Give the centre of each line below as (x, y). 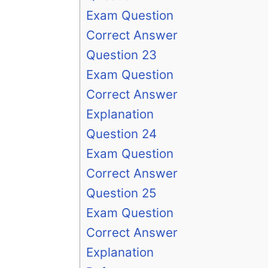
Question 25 (121, 193)
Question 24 (121, 134)
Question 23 (121, 55)
